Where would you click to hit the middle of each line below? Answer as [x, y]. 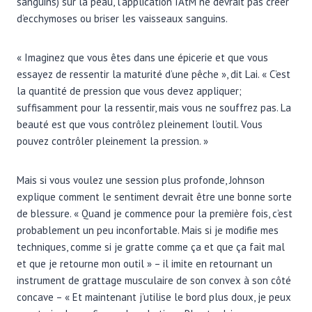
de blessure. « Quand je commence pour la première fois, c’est [155, 213]
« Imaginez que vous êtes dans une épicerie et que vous [142, 57]
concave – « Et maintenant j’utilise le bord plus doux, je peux [154, 297]
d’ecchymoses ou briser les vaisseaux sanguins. [122, 18]
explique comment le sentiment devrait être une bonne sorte [154, 196]
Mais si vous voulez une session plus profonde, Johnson [141, 180]
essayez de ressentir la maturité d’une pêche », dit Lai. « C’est [154, 74]
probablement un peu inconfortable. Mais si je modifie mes [148, 230]
